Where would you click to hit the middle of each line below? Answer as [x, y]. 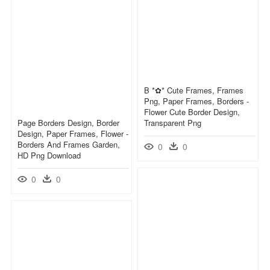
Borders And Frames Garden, [69, 144]
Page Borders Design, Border [68, 122]
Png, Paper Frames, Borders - [196, 101]
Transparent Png [173, 122]
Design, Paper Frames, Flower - [73, 133]
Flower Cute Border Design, [192, 111]
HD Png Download [49, 155]
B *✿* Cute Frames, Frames [194, 90]
